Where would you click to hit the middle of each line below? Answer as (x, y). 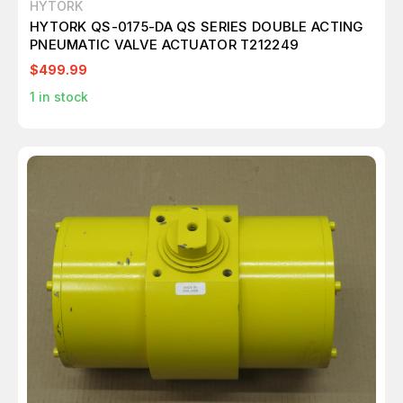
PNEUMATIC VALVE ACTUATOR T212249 (165, 45)
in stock (62, 97)
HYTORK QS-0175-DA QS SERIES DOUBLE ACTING (197, 27)
